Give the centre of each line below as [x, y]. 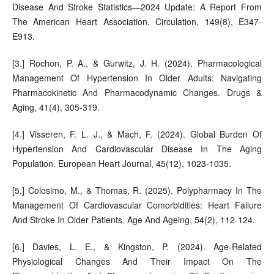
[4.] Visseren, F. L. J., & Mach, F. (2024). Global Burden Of [137, 134]
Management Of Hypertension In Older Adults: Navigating [137, 78]
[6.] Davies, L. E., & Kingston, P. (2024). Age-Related [137, 247]
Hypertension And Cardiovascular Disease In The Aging [137, 149]
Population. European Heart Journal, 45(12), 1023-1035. [121, 164]
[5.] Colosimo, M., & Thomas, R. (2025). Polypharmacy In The [137, 191]
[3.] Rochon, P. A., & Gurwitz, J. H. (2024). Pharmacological [137, 63]
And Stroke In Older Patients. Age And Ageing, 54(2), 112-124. [133, 220]
